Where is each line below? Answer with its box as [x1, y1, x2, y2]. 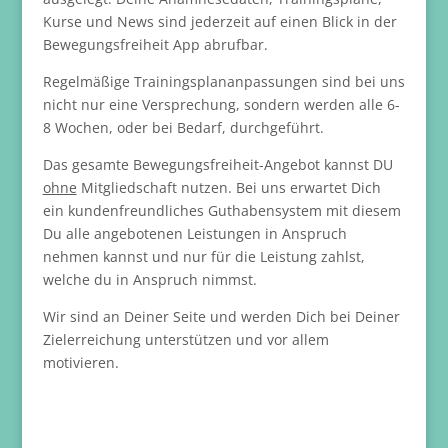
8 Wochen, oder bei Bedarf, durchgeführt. [42, 117, 324, 137]
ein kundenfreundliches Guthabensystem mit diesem [42, 200, 401, 220]
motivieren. [42, 352, 119, 372]
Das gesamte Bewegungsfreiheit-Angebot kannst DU [42, 154, 393, 174]
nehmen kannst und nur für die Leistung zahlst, [42, 246, 365, 266]
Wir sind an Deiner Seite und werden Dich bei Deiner [42, 306, 400, 326]
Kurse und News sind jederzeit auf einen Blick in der [42, 11, 397, 31]
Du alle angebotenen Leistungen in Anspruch [42, 223, 347, 243]
